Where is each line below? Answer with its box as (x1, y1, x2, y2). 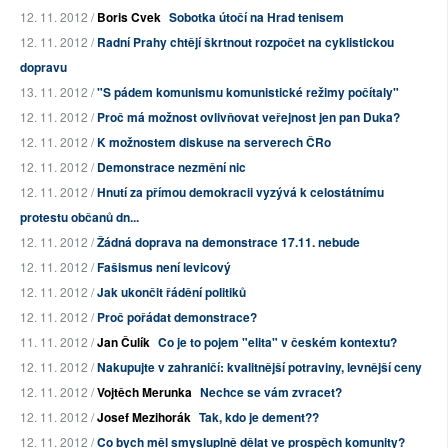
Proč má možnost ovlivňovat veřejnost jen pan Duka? (97, 108, 400, 127)
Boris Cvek (97, 8, 161, 27)
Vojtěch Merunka (97, 383, 192, 402)
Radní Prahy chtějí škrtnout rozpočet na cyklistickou (97, 33, 394, 52)
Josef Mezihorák (97, 408, 191, 427)
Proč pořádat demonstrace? (97, 308, 257, 327)
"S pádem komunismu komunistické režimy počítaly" (97, 83, 399, 102)
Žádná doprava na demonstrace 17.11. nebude (97, 233, 360, 252)
